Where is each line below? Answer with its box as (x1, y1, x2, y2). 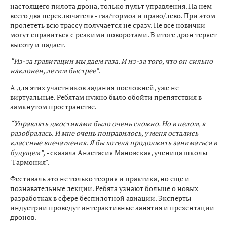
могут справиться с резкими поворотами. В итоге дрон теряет (10, 30, 217, 40)
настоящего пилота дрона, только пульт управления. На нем (10, 1, 212, 11)
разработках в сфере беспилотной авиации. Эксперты (10, 193, 191, 203)
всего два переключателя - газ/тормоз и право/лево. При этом (10, 11, 215, 20)
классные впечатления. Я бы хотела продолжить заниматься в (10, 138, 217, 147)
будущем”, (10, 147, 45, 157)
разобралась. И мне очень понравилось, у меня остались (10, 128, 198, 138)
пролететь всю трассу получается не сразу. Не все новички (10, 20, 205, 30)
